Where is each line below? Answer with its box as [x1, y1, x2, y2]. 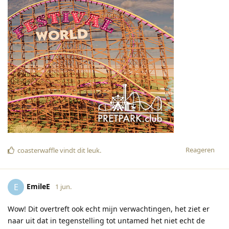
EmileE [27, 181, 50, 191]
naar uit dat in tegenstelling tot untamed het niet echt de [8, 216, 205, 226]
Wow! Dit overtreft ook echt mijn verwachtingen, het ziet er [8, 204, 210, 214]
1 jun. [55, 181, 72, 191]
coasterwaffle [17, 146, 58, 155]
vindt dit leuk [58, 146, 100, 155]
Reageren [186, 145, 215, 155]
